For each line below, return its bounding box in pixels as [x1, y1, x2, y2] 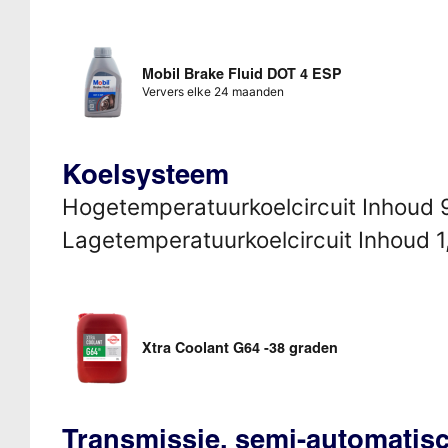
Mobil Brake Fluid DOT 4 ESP [141, 64, 342, 83]
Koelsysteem [61, 156, 229, 191]
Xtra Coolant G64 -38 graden [141, 338, 338, 357]
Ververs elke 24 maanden [141, 83, 284, 99]
